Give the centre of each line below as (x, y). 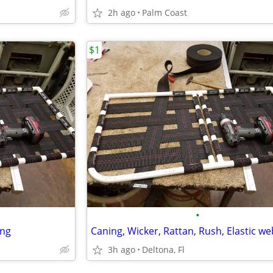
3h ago (122, 250)
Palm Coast (165, 12)
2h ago (122, 12)
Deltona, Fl (163, 250)
